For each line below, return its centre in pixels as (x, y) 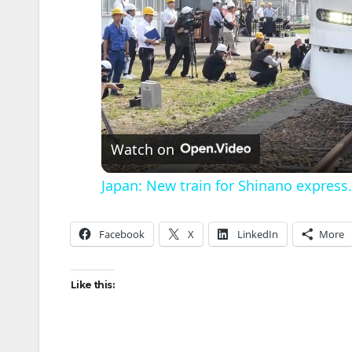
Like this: (92, 285)
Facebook (122, 234)
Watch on (142, 149)
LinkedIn (258, 234)
